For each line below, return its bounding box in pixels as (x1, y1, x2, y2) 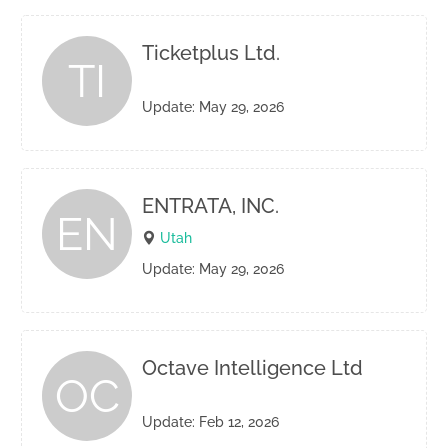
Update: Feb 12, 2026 (142, 414, 279, 430)
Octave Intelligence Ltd (142, 356, 363, 380)
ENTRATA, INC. (142, 194, 279, 218)
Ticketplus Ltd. (142, 41, 280, 65)
